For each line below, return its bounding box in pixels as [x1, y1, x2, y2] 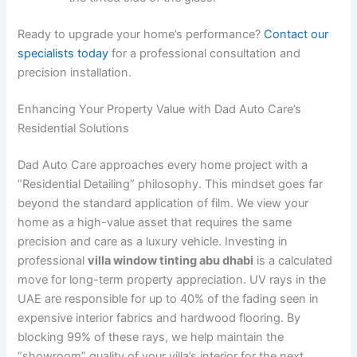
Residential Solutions [18, 120, 130, 135]
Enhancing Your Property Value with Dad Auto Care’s [18, 101, 302, 116]
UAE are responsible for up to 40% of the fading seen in [18, 291, 320, 306]
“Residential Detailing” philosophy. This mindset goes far [18, 176, 324, 191]
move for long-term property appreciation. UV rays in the [18, 272, 327, 287]
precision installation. [18, 65, 132, 80]
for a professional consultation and [108, 45, 301, 61]
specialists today [18, 45, 109, 61]
